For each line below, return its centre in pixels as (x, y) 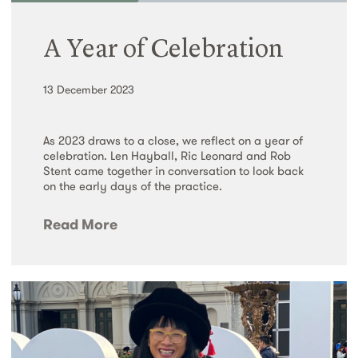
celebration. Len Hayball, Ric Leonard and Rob (167, 155)
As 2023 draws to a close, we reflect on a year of (173, 140)
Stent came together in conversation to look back (173, 170)
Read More (80, 224)
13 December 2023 (89, 89)
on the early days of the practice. (133, 185)
